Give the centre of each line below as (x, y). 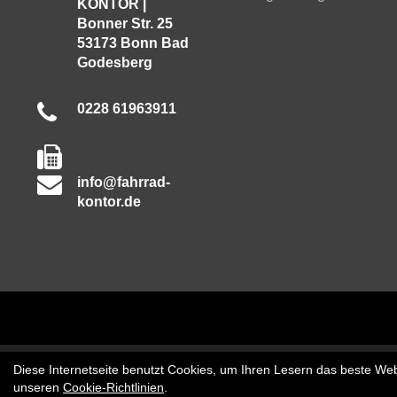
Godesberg (114, 62)
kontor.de (109, 201)
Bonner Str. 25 (125, 23)
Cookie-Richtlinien (113, 387)
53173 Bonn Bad (132, 43)
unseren (38, 387)
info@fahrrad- (123, 182)
